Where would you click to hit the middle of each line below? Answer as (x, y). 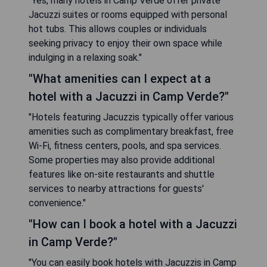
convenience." (57, 203)
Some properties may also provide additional (122, 160)
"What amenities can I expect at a (120, 79)
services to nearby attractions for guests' (116, 189)
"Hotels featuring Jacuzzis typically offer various (131, 117)
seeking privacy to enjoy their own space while (125, 44)
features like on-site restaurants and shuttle (122, 175)
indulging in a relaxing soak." (85, 58)
